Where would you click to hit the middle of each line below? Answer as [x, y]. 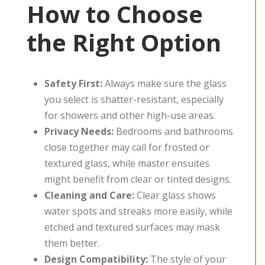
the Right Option [124, 43]
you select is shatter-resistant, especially [134, 100]
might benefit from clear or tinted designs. [138, 180]
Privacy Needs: [79, 132]
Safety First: [73, 84]
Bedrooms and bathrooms [173, 132]
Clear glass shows [175, 195]
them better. [72, 243]
